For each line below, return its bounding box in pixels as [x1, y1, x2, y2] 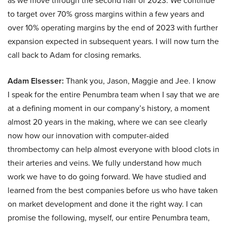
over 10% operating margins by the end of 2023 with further [8, 21, 218, 33]
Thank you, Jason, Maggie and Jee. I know [64, 74, 216, 87]
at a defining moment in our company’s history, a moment [8, 102, 210, 114]
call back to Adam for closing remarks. [8, 49, 141, 61]
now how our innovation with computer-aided [8, 129, 169, 141]
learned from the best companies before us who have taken [8, 184, 218, 196]
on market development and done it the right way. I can [8, 198, 203, 210]
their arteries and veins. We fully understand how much [8, 157, 202, 169]
